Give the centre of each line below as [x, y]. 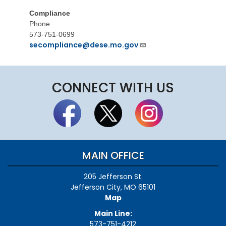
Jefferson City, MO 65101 [113, 187]
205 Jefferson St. [113, 177]
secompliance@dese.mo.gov [83, 45]
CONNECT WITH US [113, 88]
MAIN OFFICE [113, 156]
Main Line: [113, 214]
